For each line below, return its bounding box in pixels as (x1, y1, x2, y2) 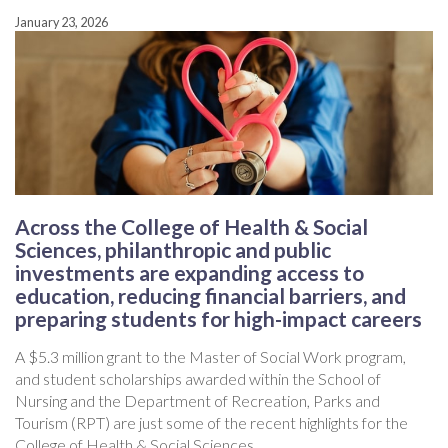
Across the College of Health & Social (15, 214, 368, 240)
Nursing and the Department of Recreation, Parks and (15, 391, 380, 411)
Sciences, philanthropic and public (15, 237, 331, 263)
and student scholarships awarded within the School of (15, 369, 381, 389)
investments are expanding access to (15, 260, 364, 286)
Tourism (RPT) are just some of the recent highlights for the (15, 413, 408, 433)
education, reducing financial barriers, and (15, 283, 406, 309)
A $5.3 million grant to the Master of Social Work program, (15, 347, 406, 367)
